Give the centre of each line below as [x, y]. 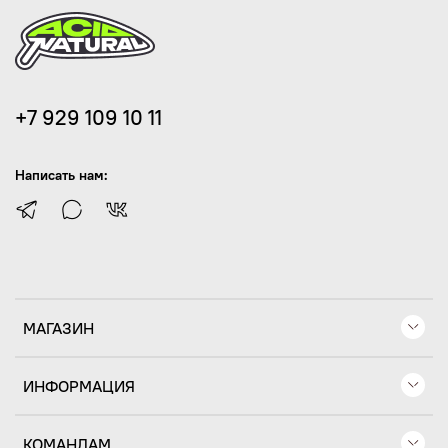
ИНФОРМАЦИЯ [79, 386]
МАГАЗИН [58, 328]
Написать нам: [61, 175]
